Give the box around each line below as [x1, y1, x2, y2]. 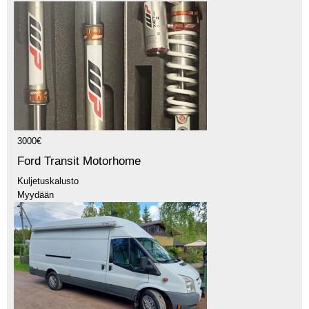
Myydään [17, 189, 54, 200]
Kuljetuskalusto [17, 175, 79, 186]
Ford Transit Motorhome [17, 154, 141, 168]
